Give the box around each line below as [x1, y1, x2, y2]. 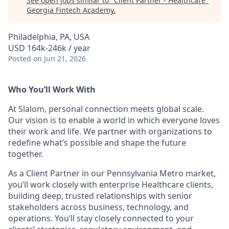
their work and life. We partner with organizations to [8, 126, 212, 137]
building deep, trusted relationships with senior [8, 190, 192, 201]
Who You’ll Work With [8, 84, 96, 95]
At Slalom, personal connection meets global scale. [8, 103, 204, 114]
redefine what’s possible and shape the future [8, 137, 186, 148]
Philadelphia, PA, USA [8, 31, 89, 42]
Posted [8, 54, 31, 63]
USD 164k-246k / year [8, 42, 90, 54]
